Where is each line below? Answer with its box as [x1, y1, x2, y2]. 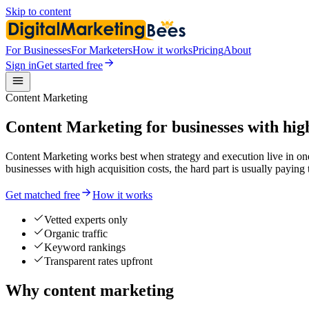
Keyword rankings [44, 241, 126, 253]
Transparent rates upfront [44, 255, 152, 267]
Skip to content [6, 6, 71, 17]
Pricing [192, 44, 223, 56]
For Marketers [71, 44, 132, 56]
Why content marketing [6, 281, 174, 299]
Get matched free [6, 188, 80, 201]
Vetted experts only [44, 213, 128, 226]
